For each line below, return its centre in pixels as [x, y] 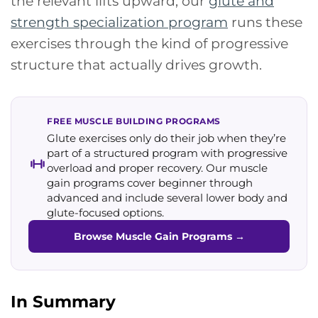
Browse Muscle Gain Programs [154, 236]
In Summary [63, 301]
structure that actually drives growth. [136, 64]
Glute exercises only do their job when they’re [166, 138]
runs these [265, 22]
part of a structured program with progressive [167, 153]
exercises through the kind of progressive [149, 43]
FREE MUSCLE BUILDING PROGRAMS [134, 121]
